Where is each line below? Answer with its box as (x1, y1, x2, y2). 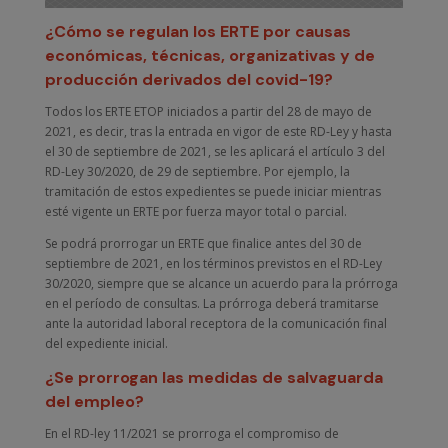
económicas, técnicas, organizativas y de (44, 44, 375, 66)
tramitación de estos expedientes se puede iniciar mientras (44, 182, 381, 200)
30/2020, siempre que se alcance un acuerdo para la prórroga (44, 274, 398, 292)
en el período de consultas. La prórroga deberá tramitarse (44, 294, 379, 312)
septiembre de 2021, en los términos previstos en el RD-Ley (44, 254, 382, 272)
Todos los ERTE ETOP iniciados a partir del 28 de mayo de (44, 102, 372, 120)
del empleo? (44, 390, 144, 412)
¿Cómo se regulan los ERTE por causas (44, 20, 351, 42)
